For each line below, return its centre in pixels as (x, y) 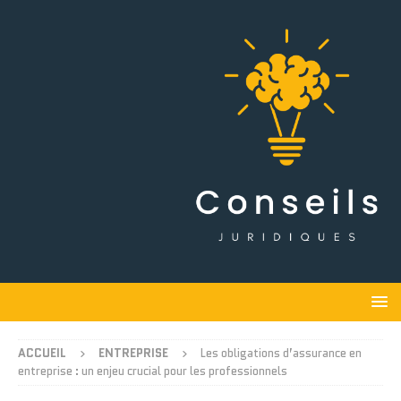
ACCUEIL (42, 354)
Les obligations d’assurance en (281, 354)
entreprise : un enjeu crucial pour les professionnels (153, 371)
